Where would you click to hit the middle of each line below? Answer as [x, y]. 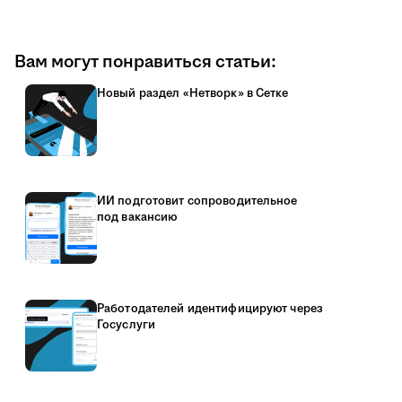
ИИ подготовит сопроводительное [197, 201]
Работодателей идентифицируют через [210, 309]
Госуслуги [127, 325]
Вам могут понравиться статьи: [145, 62]
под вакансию [137, 218]
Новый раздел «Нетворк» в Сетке [193, 94]
